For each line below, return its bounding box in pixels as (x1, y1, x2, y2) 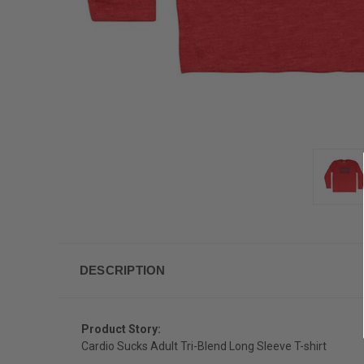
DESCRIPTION (79, 262, 166, 277)
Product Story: (81, 322, 161, 336)
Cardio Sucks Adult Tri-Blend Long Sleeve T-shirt (81, 339, 327, 353)
